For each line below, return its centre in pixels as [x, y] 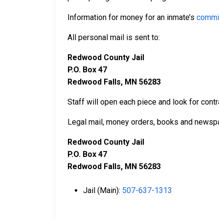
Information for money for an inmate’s [132, 18]
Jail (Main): [103, 191]
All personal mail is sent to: [115, 38]
